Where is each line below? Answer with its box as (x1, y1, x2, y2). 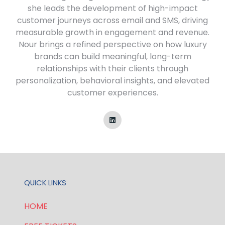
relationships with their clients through (37, 63, 188, 75)
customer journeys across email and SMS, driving (17, 15, 208, 27)
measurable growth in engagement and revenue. (16, 27, 209, 39)
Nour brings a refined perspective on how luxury (18, 39, 207, 51)
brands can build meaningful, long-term (34, 51, 191, 63)
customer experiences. (67, 87, 158, 99)
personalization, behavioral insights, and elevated (16, 75, 209, 87)
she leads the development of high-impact (27, 3, 198, 15)
